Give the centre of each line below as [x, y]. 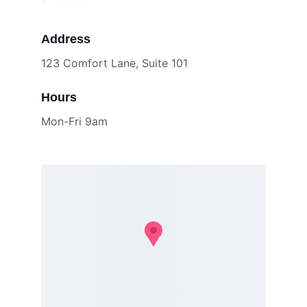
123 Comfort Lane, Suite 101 [114, 63]
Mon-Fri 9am [74, 121]
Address [66, 39]
